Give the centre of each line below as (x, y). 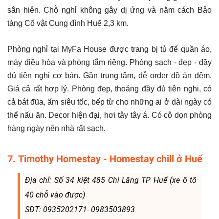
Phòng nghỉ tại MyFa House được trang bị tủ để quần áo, (109, 49)
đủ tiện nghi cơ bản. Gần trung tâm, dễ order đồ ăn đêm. (109, 75)
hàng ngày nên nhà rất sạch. (56, 128)
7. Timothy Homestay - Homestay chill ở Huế (105, 159)
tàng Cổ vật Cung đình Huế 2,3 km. (68, 23)
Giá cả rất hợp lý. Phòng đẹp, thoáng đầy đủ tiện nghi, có (109, 88)
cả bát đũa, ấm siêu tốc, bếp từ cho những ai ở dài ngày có (109, 102)
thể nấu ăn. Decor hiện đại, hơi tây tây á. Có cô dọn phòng (109, 115)
